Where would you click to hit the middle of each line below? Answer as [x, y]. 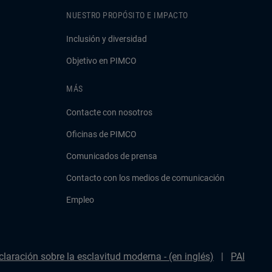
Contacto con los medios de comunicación [145, 178]
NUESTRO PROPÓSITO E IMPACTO [127, 15]
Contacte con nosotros [109, 112]
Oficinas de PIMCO [101, 134]
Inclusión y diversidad [107, 39]
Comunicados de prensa [112, 156]
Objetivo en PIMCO [101, 61]
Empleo [80, 200]
